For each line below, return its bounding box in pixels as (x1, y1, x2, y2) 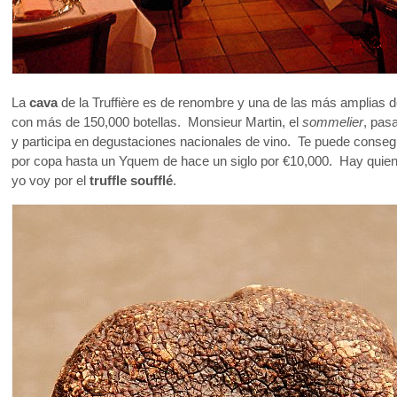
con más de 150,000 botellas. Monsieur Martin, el (12, 114, 302, 129)
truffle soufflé (90, 173, 173, 188)
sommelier (302, 114, 363, 129)
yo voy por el (12, 173, 90, 188)
